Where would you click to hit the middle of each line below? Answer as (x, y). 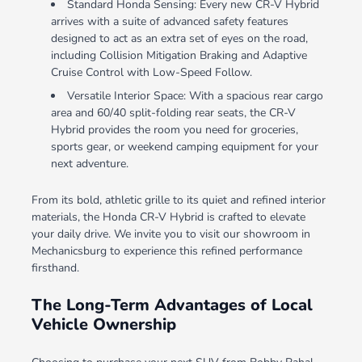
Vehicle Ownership (103, 325)
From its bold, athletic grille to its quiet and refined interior (178, 200)
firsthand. (55, 268)
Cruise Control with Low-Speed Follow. (151, 73)
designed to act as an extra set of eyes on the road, (179, 39)
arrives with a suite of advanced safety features (169, 22)
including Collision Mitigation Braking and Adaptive (179, 56)
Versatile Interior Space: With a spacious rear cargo (195, 96)
